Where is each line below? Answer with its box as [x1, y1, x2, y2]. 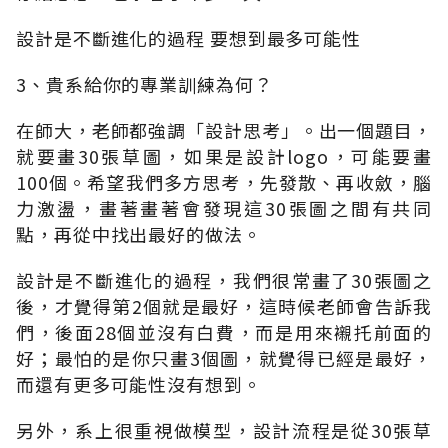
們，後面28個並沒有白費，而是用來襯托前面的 [16, 318, 432, 345]
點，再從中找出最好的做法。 [16, 220, 262, 247]
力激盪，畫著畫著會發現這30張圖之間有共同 [16, 194, 432, 221]
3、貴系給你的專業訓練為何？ [16, 70, 273, 97]
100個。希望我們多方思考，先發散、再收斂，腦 [16, 168, 432, 195]
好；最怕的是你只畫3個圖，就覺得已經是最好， [16, 344, 432, 371]
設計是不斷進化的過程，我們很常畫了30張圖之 [16, 266, 432, 293]
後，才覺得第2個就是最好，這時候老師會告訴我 [16, 292, 432, 319]
